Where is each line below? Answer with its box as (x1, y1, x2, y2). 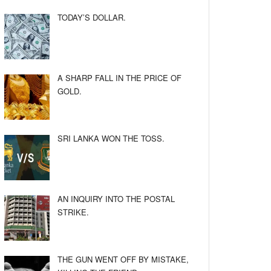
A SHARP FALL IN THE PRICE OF (57, 72, 181, 83)
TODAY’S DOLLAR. (57, 11, 126, 23)
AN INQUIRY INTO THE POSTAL (57, 193, 175, 204)
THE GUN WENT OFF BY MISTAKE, (57, 253, 189, 265)
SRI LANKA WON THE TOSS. (57, 132, 165, 144)
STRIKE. (57, 206, 89, 218)
